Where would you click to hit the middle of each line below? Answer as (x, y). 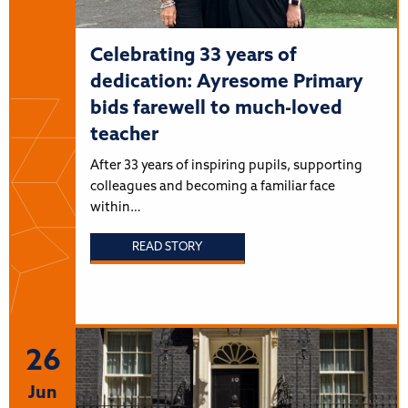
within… (115, 208)
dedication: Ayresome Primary (226, 82)
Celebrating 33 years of (193, 56)
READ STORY (168, 248)
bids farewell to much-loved (216, 108)
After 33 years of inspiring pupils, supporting (226, 166)
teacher (124, 135)
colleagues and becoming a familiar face (212, 187)
